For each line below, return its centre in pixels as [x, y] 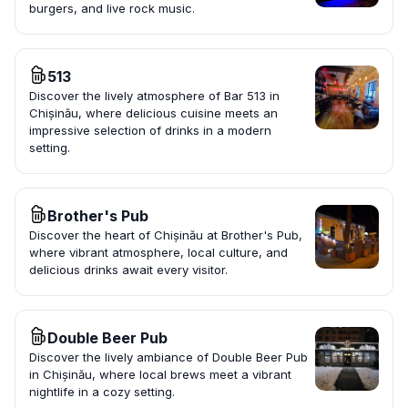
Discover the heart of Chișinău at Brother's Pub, [166, 235]
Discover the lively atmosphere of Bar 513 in [154, 96]
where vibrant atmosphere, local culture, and [158, 253]
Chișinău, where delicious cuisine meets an [153, 113]
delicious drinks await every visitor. [128, 270]
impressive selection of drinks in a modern [150, 131]
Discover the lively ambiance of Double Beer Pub [168, 357]
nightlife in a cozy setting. [102, 392]
